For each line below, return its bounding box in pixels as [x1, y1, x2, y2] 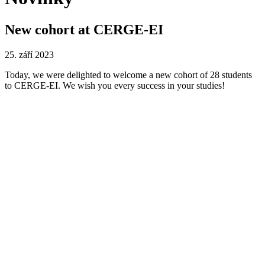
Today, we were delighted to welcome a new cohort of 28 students [5, 69, 252, 80]
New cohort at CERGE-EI [5, 21, 163, 37]
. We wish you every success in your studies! [58, 80, 225, 91]
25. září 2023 [5, 49, 54, 60]
